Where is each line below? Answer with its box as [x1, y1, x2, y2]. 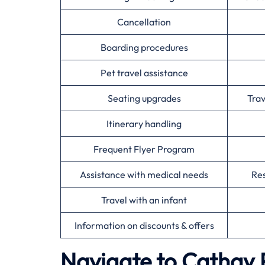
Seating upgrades [107, 92, 181, 104]
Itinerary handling [106, 118, 182, 130]
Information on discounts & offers [74, 219, 214, 231]
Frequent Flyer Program [93, 143, 195, 155]
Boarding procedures [100, 41, 188, 53]
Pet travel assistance [100, 67, 188, 79]
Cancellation [117, 16, 171, 28]
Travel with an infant [101, 194, 187, 206]
